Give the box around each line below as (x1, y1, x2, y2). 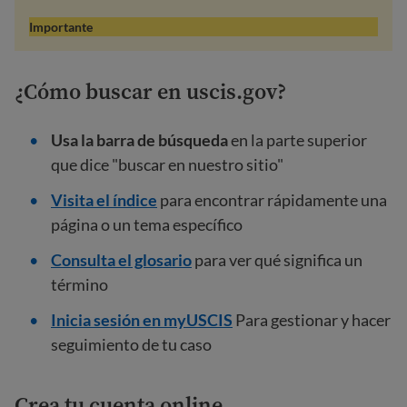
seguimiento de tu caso (51, 334, 212, 354)
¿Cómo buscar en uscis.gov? (15, 76, 286, 106)
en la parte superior (231, 130, 367, 150)
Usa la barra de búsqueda (51, 130, 231, 150)
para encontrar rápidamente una (160, 190, 387, 210)
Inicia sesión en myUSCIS (51, 310, 233, 330)
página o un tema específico (51, 214, 243, 234)
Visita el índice (51, 190, 157, 210)
